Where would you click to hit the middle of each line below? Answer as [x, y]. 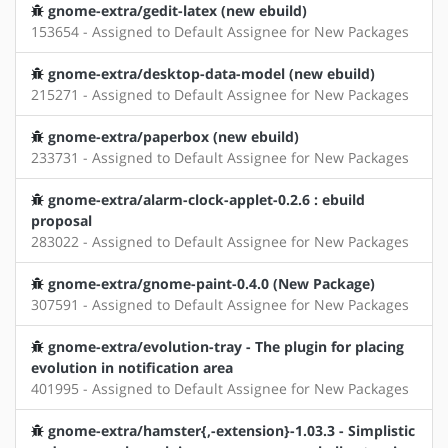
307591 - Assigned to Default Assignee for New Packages [220, 305]
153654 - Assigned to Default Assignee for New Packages [220, 32]
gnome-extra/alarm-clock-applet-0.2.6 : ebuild [206, 200]
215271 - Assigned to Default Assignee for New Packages [220, 95]
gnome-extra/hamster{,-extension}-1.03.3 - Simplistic [231, 431]
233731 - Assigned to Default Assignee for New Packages [220, 158]
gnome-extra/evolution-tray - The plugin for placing [226, 347]
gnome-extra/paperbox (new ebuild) [173, 137]
